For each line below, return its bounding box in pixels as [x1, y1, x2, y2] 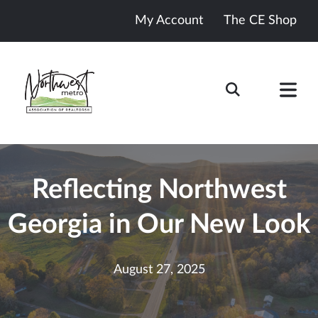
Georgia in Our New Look [8, 211, 310, 238]
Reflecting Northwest [31, 176, 287, 204]
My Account [135, 14, 203, 27]
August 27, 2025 [113, 263, 205, 276]
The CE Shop [224, 14, 297, 27]
